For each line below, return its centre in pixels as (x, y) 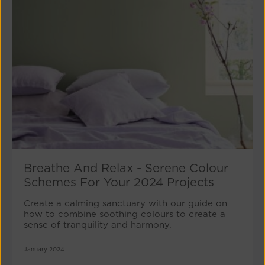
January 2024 (44, 249)
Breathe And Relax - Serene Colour (126, 168)
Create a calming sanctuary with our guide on (125, 203)
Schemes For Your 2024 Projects (119, 182)
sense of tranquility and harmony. (98, 224)
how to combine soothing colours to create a (125, 214)
